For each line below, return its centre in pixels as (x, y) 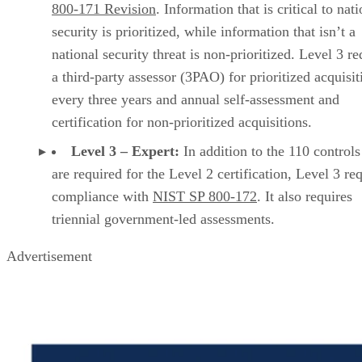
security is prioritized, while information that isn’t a (204, 31)
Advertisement (49, 256)
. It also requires (305, 196)
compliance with (102, 196)
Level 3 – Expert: (125, 151)
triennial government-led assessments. (163, 219)
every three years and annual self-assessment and (196, 99)
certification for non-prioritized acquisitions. (182, 122)
